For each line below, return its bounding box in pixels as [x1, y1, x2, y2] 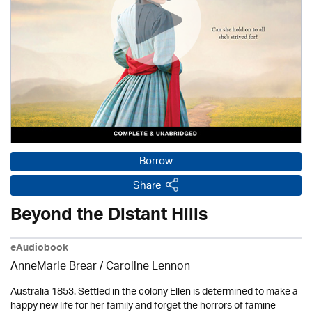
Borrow [139, 151, 173, 173]
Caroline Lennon [106, 256, 190, 279]
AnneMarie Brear [10, 256, 97, 279]
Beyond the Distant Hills [10, 200, 208, 235]
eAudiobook [10, 240, 68, 259]
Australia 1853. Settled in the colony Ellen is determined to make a [10, 281, 298, 303]
